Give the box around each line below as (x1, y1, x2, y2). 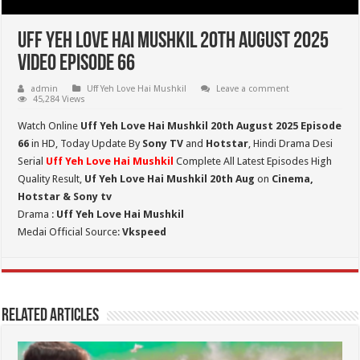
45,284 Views (33, 94, 86, 105)
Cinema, (272, 173, 314, 186)
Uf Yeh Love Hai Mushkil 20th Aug (84, 173, 258, 186)
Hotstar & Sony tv (18, 190, 112, 203)
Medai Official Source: (18, 226, 123, 239)
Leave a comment (216, 84, 290, 95)
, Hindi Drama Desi (248, 137, 333, 150)
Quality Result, (18, 173, 85, 186)
